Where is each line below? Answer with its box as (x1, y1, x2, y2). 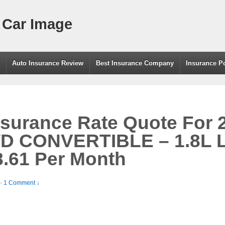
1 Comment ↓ (4, 179, 40, 186)
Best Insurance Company (95, 59, 174, 67)
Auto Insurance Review (12, 59, 84, 67)
